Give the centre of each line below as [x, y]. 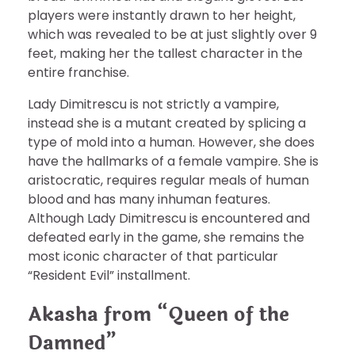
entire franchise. [78, 72]
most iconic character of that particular [153, 256]
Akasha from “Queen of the [158, 315]
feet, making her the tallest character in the [165, 53]
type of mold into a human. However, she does [171, 142]
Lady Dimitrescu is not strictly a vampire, [153, 104]
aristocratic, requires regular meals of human [168, 180]
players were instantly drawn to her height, [162, 15]
